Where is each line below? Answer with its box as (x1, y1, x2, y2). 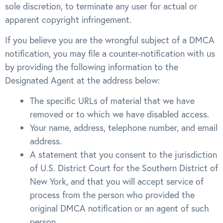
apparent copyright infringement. (5, 13, 131, 25)
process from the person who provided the (30, 189, 195, 201)
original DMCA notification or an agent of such (30, 203, 209, 215)
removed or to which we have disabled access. (30, 109, 209, 120)
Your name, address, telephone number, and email (30, 122, 218, 134)
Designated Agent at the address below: (5, 75, 160, 87)
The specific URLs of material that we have (30, 95, 195, 107)
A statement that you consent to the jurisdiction (30, 149, 217, 161)
